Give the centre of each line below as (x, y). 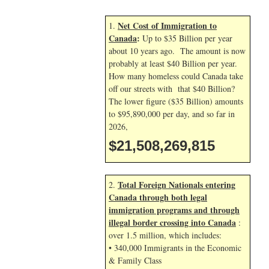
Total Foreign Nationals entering (177, 185)
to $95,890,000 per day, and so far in (172, 114)
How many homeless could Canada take (176, 76)
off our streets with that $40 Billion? (172, 89)
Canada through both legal (158, 197)
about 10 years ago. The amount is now (177, 51)
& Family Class (135, 260)
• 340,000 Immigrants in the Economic (175, 248)
